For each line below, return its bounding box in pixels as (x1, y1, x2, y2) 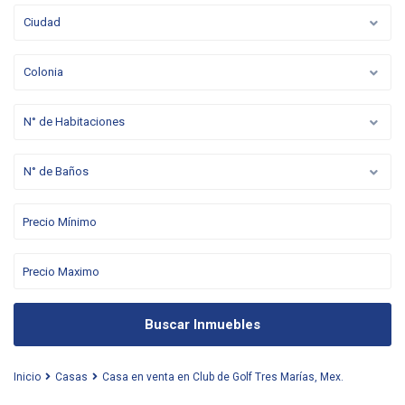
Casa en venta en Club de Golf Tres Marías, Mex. (102, 371, 344, 383)
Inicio (14, 371, 41, 383)
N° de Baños (24, 165, 89, 178)
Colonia (24, 65, 63, 79)
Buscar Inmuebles (145, 316, 260, 333)
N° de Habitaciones (24, 115, 125, 128)
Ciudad (24, 15, 61, 29)
